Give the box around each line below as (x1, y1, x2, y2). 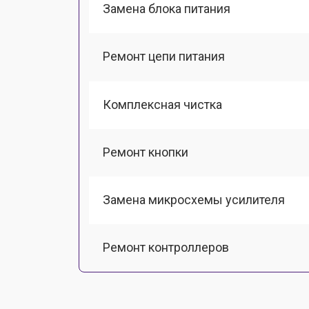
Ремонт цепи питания (103, 49, 225, 64)
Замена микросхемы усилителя (103, 192, 285, 207)
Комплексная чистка (103, 97, 222, 112)
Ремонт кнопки (103, 144, 188, 159)
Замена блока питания (103, 1, 230, 16)
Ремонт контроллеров (103, 240, 229, 255)
